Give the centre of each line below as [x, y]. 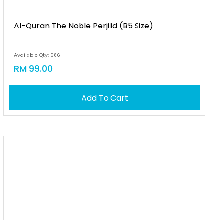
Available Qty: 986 [37, 55]
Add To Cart [105, 98]
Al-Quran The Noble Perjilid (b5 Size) [84, 26]
